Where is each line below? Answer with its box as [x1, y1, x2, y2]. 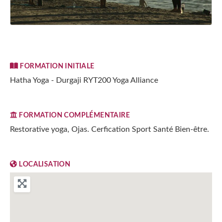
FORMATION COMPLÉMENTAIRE [19, 111, 130, 119]
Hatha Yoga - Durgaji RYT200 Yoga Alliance [10, 76, 158, 84]
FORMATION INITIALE [20, 62, 95, 70]
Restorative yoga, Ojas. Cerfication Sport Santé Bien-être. [10, 125, 209, 133]
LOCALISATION [19, 160, 71, 168]
